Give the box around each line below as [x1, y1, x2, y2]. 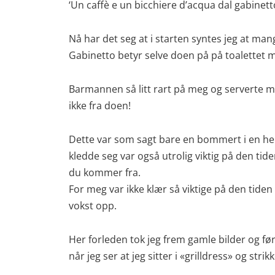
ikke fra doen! [69, 99, 131, 112]
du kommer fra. [69, 166, 141, 179]
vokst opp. [69, 199, 117, 212]
